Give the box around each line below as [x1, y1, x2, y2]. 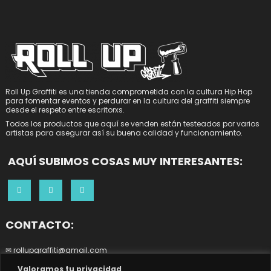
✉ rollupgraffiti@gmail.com [5, 244, 108, 255]
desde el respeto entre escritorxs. [5, 104, 125, 115]
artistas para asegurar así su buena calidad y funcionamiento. [5, 127, 243, 138]
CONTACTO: [5, 217, 74, 232]
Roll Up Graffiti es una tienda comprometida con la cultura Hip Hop [5, 86, 253, 97]
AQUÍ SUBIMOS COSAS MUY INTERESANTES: [8, 153, 243, 169]
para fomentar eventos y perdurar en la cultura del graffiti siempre [5, 95, 250, 106]
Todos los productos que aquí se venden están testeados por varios [5, 118, 260, 129]
